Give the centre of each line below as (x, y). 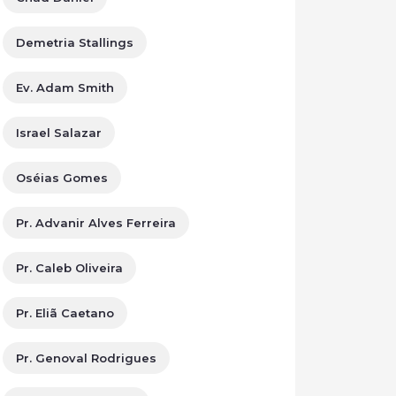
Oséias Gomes (62, 178)
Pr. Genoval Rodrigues (86, 358)
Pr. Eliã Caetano (65, 313)
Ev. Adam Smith (65, 88)
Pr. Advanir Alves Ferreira (96, 223)
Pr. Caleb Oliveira (69, 268)
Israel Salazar (59, 133)
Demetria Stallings (75, 42)
